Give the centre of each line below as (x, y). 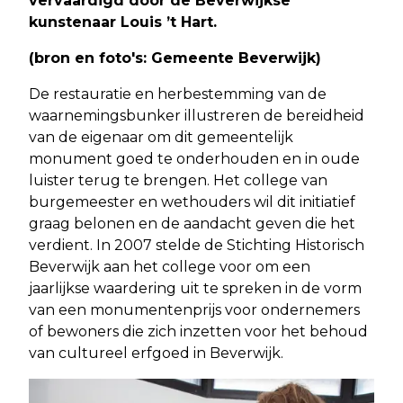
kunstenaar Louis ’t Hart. (123, 22)
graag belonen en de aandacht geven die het (192, 223)
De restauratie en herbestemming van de (178, 94)
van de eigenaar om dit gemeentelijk (161, 137)
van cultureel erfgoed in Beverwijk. (156, 353)
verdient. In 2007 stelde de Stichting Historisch (197, 245)
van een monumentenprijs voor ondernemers (194, 309)
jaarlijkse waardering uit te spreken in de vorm (195, 288)
